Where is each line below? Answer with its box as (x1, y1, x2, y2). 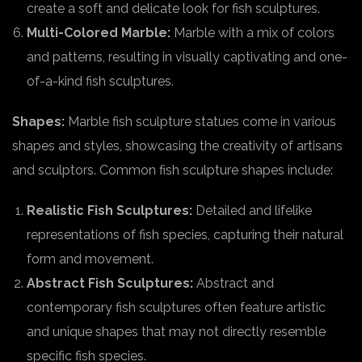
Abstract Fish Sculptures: (27, 276, 193, 291)
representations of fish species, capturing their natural (27, 227, 343, 242)
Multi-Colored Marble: (27, 25, 170, 40)
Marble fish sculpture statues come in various (65, 114, 336, 129)
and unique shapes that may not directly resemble (27, 324, 326, 339)
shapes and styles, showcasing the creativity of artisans (12, 138, 343, 154)
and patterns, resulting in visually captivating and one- (27, 49, 347, 65)
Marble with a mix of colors (170, 25, 335, 40)
